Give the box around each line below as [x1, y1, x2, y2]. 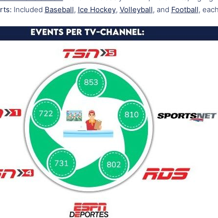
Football [171, 4, 199, 14]
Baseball [44, 4, 74, 14]
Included [11, 4, 45, 14]
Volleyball [119, 4, 153, 14]
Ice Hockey [77, 4, 116, 14]
